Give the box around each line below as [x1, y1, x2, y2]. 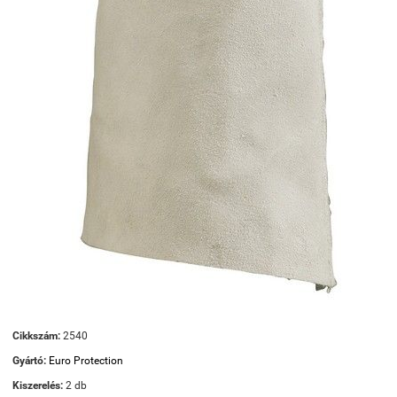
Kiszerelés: [12, 379, 63, 392]
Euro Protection [49, 354, 123, 367]
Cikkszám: [12, 330, 60, 342]
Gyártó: [12, 354, 49, 367]
